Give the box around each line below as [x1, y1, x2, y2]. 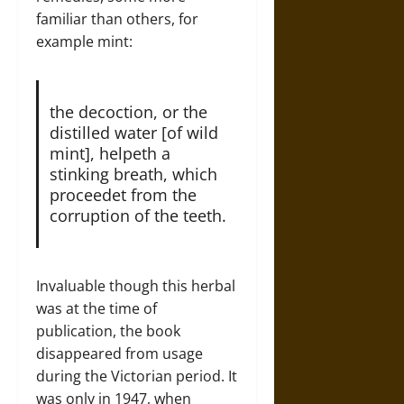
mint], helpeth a [49, 142, 170, 164]
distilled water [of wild [49, 121, 218, 143]
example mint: [36, 31, 133, 51]
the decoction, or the [49, 100, 207, 123]
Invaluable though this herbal [36, 275, 235, 296]
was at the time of [36, 298, 157, 318]
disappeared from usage [36, 343, 203, 363]
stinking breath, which [49, 162, 217, 185]
